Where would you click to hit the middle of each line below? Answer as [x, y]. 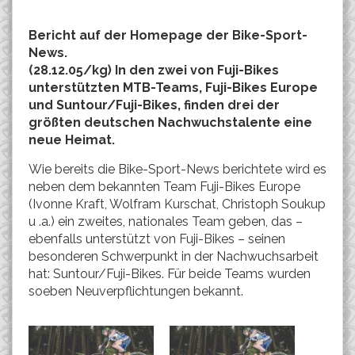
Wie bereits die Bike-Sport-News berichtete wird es [177, 169]
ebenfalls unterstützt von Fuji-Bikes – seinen [157, 239]
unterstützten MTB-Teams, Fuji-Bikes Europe [173, 88]
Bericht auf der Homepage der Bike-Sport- [168, 35]
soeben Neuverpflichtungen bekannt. [136, 291]
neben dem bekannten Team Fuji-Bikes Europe [164, 187]
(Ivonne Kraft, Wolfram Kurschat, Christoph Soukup [177, 204]
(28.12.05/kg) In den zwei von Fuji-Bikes [154, 70]
